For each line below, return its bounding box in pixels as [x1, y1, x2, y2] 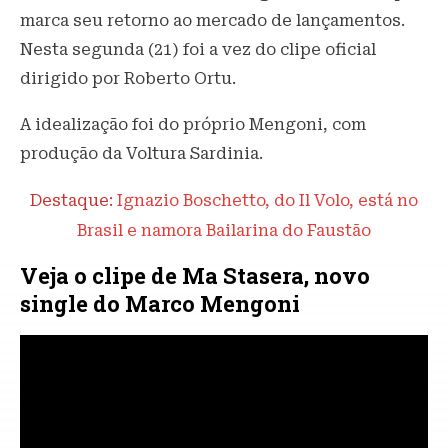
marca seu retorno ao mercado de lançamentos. [20, 11, 405, 31]
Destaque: [30, 191, 113, 211]
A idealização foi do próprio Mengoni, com [20, 115, 366, 135]
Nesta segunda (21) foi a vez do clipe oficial [20, 40, 376, 60]
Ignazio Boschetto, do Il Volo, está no [113, 191, 418, 211]
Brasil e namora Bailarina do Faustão [77, 221, 371, 241]
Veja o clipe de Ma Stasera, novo [20, 261, 370, 291]
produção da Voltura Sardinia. [20, 144, 263, 164]
